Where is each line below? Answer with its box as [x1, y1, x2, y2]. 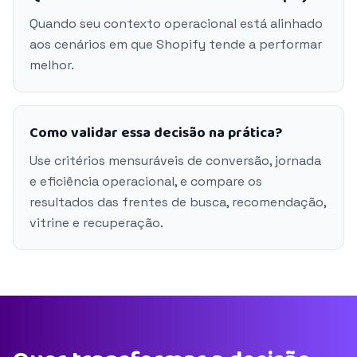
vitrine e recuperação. [29, 214, 163, 231]
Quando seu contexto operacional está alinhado [29, 15, 323, 32]
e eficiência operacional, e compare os [29, 173, 262, 190]
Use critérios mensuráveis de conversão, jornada [29, 152, 321, 169]
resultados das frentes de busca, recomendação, [29, 194, 326, 210]
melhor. [29, 57, 74, 73]
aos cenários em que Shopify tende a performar [29, 36, 322, 53]
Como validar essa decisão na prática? [29, 122, 282, 144]
